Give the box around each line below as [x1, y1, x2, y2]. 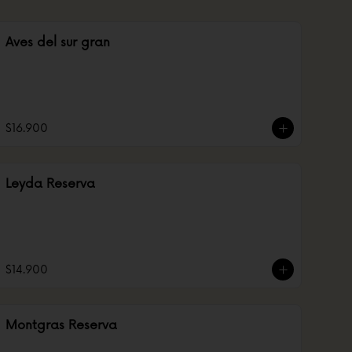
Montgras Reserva [5, 317, 117, 333]
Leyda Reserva [5, 176, 95, 192]
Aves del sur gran [5, 35, 110, 50]
